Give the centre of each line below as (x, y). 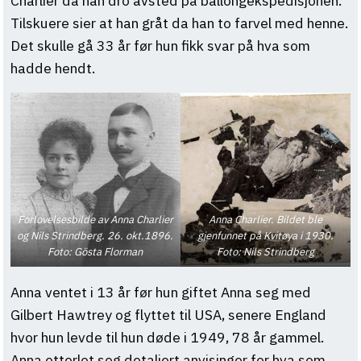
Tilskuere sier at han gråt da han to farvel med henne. (179, 23)
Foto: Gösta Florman (95, 252)
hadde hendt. (52, 68)
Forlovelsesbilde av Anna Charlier (95, 220)
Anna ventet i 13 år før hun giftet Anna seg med (160, 292)
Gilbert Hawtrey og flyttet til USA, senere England (168, 314)
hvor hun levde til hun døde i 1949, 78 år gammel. (167, 337)
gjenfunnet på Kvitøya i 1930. (266, 236)
